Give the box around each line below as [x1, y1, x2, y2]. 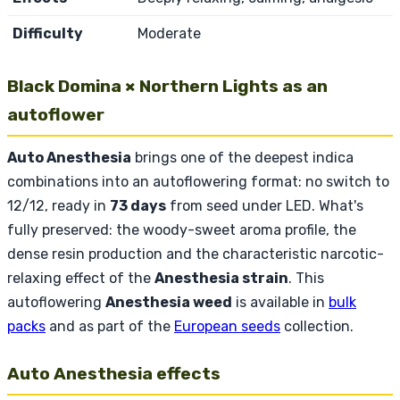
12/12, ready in [7, 196, 110, 214]
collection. [280, 317, 354, 335]
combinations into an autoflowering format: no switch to [7, 172, 389, 190]
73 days [110, 196, 166, 214]
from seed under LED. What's [166, 196, 363, 214]
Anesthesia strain [154, 269, 288, 287]
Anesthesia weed [105, 293, 232, 311]
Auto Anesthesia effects [7, 362, 221, 384]
